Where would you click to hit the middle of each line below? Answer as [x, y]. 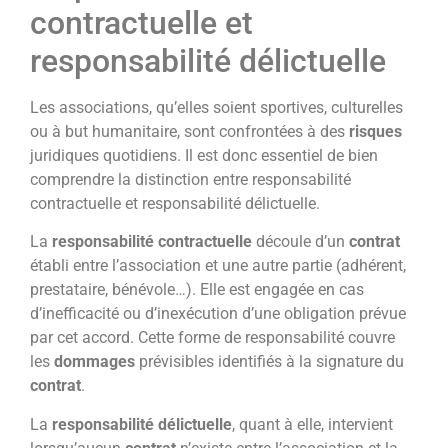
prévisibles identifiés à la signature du [269, 362]
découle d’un [300, 242]
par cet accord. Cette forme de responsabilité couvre [212, 338]
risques [375, 131]
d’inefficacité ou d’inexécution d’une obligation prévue [218, 314]
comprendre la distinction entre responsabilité [190, 179]
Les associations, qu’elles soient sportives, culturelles [216, 107]
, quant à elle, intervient [312, 424]
